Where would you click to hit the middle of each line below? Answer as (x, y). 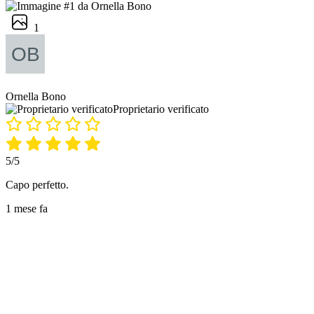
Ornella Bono (36, 96)
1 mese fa (27, 208)
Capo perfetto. (37, 184)
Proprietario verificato (161, 109)
